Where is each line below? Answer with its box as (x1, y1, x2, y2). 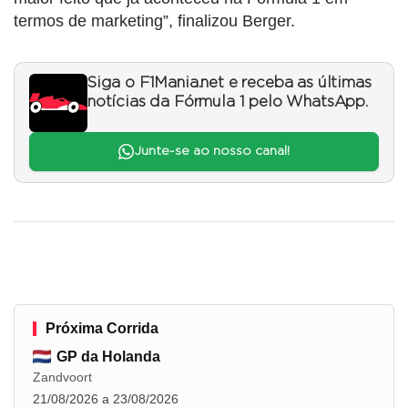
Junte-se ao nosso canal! (133, 145, 290, 158)
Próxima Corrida (46, 320, 158, 336)
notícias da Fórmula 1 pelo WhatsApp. (87, 95, 368, 110)
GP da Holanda (56, 348, 160, 364)
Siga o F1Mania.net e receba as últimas (87, 76, 372, 91)
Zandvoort (33, 369, 92, 384)
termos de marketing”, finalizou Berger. (14, 12, 295, 31)
